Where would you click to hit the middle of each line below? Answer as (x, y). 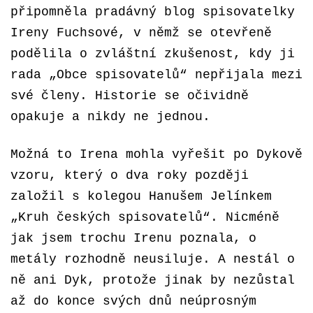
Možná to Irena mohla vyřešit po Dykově (156, 154)
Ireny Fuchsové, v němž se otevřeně (141, 33)
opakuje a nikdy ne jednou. (110, 117)
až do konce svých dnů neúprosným (133, 301)
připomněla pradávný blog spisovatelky (153, 12)
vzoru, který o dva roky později (130, 175)
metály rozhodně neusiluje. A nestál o (153, 259)
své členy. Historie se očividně (130, 96)
